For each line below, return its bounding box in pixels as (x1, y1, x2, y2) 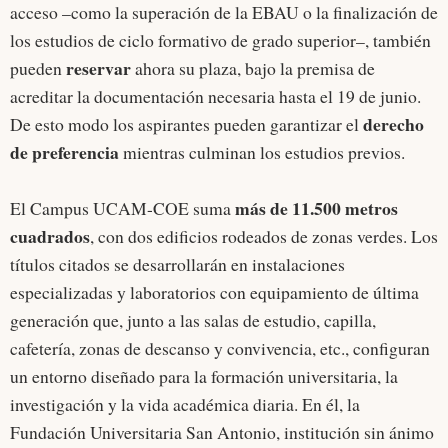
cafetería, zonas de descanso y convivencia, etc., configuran (10, 336, 430, 361)
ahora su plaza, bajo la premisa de (131, 56, 375, 81)
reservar (66, 55, 131, 82)
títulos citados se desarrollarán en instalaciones (10, 252, 345, 277)
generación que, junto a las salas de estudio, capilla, (10, 308, 376, 333)
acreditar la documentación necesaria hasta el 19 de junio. (10, 84, 421, 109)
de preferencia (10, 139, 119, 166)
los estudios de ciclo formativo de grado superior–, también (10, 28, 431, 53)
